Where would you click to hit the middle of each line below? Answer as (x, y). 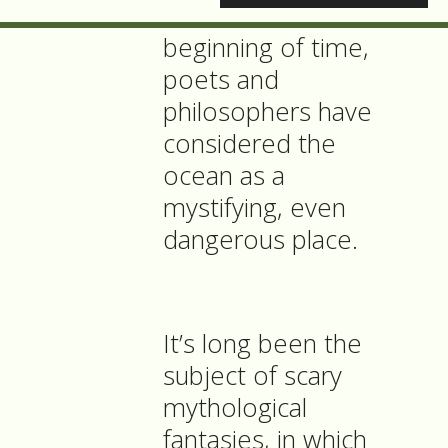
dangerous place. (260, 240)
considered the (249, 144)
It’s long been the (262, 344)
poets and (221, 80)
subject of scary (252, 376)
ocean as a (224, 176)
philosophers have (267, 112)
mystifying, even (254, 208)
